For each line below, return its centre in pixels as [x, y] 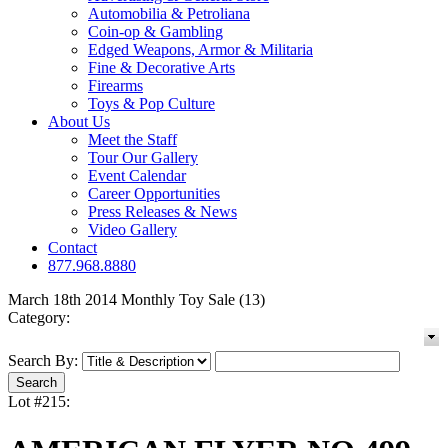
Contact [72, 248]
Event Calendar [137, 176]
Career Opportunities [154, 194]
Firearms [115, 86]
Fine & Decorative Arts [161, 68]
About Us [79, 122]
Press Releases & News [162, 212]
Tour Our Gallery [143, 158]
